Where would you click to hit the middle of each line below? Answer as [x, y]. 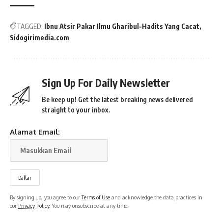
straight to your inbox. [76, 110]
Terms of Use [96, 197]
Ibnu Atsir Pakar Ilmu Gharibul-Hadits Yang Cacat [122, 27]
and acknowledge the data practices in [156, 197]
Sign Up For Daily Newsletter [106, 83]
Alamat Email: [35, 132]
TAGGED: [30, 27]
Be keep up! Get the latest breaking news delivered [117, 100]
